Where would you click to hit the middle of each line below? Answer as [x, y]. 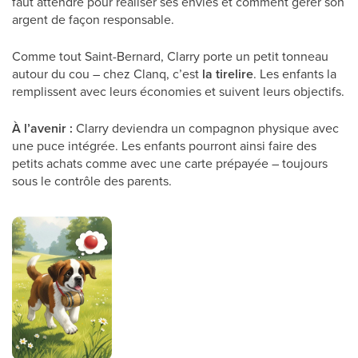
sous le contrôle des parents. [92, 181]
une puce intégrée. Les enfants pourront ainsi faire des [164, 145]
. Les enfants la [295, 74]
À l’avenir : [42, 128]
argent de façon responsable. [93, 19]
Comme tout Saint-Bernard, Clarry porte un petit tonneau [170, 56]
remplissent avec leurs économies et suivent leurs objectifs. [178, 91]
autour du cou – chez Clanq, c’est [107, 74]
